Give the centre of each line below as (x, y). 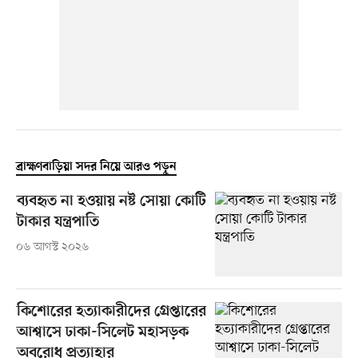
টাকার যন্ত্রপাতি (58, 223)
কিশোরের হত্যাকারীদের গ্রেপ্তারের (111, 312)
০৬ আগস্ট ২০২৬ (52, 248)
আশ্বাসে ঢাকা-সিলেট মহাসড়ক (102, 333)
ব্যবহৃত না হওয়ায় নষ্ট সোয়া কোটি (111, 202)
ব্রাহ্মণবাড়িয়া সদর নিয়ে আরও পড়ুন (96, 167)
